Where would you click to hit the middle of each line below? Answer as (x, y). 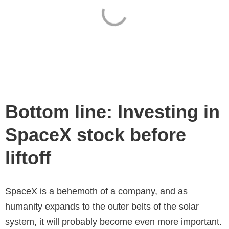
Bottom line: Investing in (112, 111)
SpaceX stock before (96, 134)
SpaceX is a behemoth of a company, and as (96, 191)
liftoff (28, 157)
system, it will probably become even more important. (113, 222)
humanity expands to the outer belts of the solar (102, 207)
